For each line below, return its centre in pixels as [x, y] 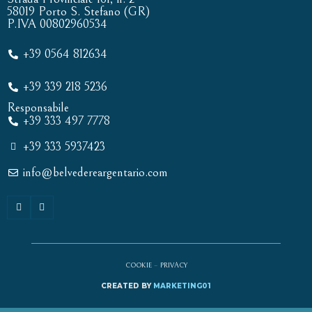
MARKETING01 [182, 286]
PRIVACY [173, 265]
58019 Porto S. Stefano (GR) [78, 12]
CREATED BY [127, 286]
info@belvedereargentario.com [95, 173]
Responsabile [38, 108]
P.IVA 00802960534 [57, 24]
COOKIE [138, 265]
